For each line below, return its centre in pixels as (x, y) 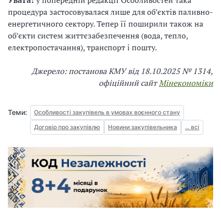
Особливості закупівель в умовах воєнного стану (107, 112)
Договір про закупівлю (67, 127)
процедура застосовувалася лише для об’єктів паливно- (110, 12)
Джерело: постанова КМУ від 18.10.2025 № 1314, (122, 71)
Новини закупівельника (143, 127)
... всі (192, 127)
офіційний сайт (129, 83)
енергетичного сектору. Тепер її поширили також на (106, 23)
